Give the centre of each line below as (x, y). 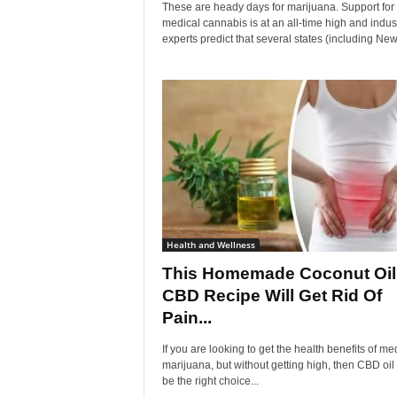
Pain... (187, 318)
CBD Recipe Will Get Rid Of (272, 296)
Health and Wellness (210, 245)
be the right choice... (210, 381)
